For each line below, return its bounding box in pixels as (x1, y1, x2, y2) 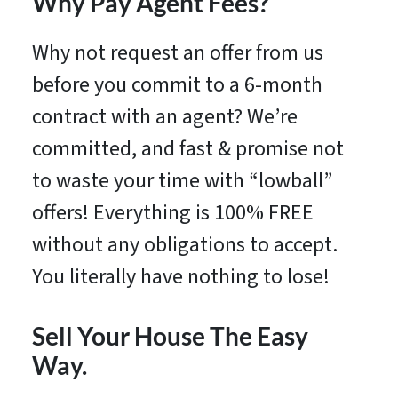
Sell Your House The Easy (31, 322, 308, 352)
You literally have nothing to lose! (31, 261, 330, 293)
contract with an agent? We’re (31, 101, 298, 133)
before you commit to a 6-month (31, 69, 322, 101)
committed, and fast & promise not (31, 133, 344, 165)
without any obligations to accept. (31, 229, 338, 261)
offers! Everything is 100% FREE (31, 197, 314, 229)
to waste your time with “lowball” (31, 165, 332, 197)
